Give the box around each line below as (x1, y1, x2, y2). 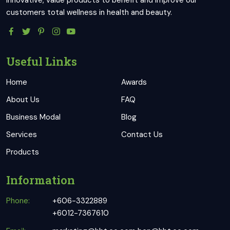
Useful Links (6, 54, 77, 69)
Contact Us (121, 129, 163, 140)
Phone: (6, 196, 30, 206)
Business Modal (6, 112, 61, 123)
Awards (121, 77, 147, 88)
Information (6, 172, 75, 188)
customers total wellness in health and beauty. (6, 7, 172, 18)
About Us (6, 94, 40, 105)
